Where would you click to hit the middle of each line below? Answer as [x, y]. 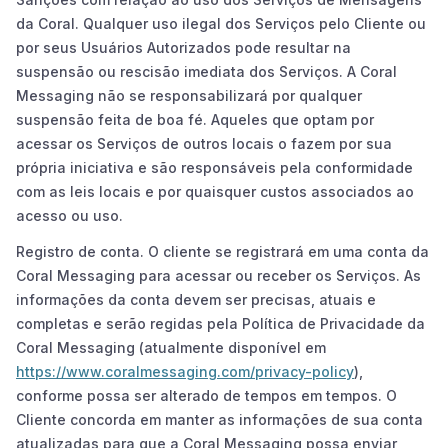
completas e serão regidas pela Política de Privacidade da [220, 323]
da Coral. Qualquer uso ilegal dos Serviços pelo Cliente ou [221, 23]
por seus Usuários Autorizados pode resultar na [183, 47]
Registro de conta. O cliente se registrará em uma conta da [222, 251]
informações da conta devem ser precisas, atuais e [196, 299]
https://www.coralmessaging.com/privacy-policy [185, 371]
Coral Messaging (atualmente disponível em [171, 347]
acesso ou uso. [69, 215]
